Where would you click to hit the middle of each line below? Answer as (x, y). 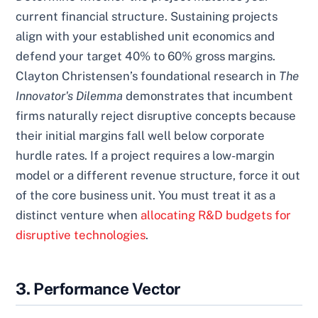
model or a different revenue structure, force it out (158, 176)
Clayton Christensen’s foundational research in (148, 76)
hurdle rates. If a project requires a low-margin (146, 156)
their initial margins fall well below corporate (141, 136)
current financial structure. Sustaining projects (147, 17)
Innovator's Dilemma (70, 96)
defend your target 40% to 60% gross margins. (146, 56)
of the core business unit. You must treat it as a (146, 196)
